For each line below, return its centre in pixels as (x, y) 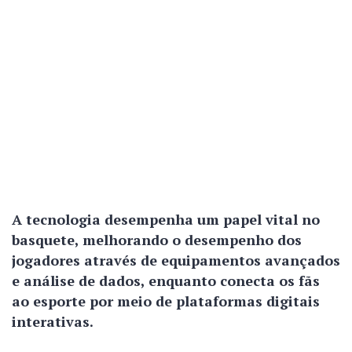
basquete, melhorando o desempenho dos (157, 240)
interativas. (53, 321)
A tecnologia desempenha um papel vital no (166, 219)
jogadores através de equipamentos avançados (176, 260)
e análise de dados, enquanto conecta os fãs (166, 280)
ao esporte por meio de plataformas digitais (166, 301)
